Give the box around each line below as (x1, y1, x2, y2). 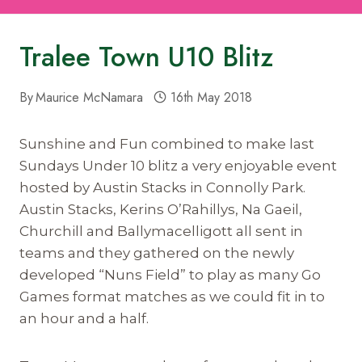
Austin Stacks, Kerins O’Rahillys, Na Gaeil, (19, 200, 302, 217)
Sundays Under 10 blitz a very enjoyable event (19, 157, 337, 174)
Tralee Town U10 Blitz (19, 37, 273, 76)
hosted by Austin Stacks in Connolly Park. (19, 179, 309, 196)
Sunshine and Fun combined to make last (19, 135, 314, 152)
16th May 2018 (170, 87, 252, 107)
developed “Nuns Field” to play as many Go (19, 266, 321, 283)
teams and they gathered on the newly (19, 244, 294, 261)
